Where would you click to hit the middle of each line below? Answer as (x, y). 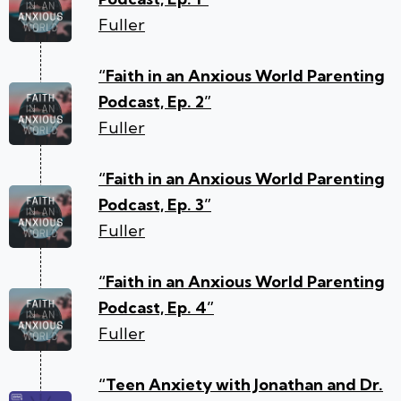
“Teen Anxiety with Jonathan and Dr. (241, 384)
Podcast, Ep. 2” (155, 101)
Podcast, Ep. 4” (156, 307)
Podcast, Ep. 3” (155, 204)
